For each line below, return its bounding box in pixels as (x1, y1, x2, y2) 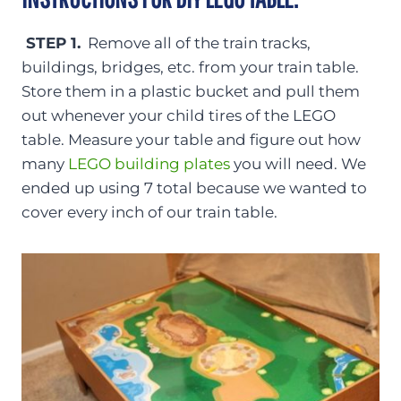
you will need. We (230, 154, 366, 173)
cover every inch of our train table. (21, 202, 277, 221)
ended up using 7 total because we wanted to (21, 178, 367, 197)
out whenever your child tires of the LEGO (21, 106, 336, 124)
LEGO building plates (68, 154, 230, 173)
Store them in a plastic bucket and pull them (21, 81, 360, 100)
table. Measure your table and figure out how (21, 130, 361, 149)
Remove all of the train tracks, (81, 33, 311, 52)
